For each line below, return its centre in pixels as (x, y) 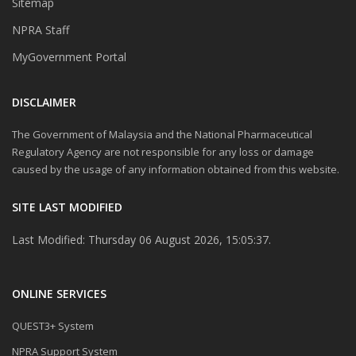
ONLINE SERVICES (59, 294)
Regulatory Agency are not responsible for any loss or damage (163, 152)
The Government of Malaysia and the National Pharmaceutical (162, 135)
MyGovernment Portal (69, 57)
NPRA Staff (41, 30)
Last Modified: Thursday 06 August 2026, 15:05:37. (141, 240)
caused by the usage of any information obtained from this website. (176, 170)
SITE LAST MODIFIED (67, 207)
